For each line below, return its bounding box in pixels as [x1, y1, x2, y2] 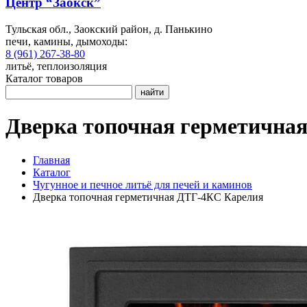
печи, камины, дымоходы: [5, 35, 127, 47]
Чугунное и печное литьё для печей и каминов [33, 178, 252, 191]
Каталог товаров [5, 72, 83, 84]
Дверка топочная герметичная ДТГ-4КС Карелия [33, 191, 263, 203]
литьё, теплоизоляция [5, 60, 107, 72]
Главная [33, 153, 70, 166]
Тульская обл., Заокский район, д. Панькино [5, 23, 212, 35]
